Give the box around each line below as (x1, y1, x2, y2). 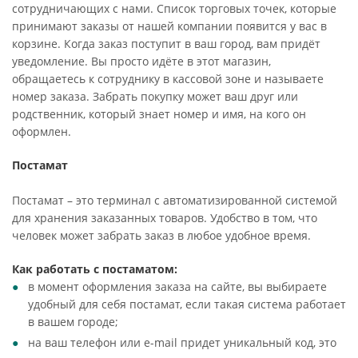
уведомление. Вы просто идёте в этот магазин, (12, 54, 271, 69)
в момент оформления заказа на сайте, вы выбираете (28, 279, 327, 294)
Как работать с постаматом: (12, 261, 177, 276)
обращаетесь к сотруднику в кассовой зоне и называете (12, 71, 324, 86)
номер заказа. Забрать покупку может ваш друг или (12, 89, 298, 104)
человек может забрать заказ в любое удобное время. (12, 228, 311, 243)
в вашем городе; (28, 314, 118, 329)
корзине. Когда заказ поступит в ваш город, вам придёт (12, 36, 320, 51)
